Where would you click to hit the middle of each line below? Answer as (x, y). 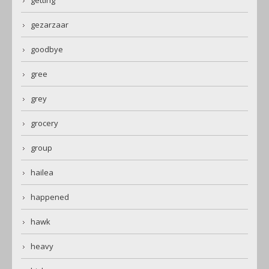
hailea (42, 172)
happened (50, 197)
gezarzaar (50, 24)
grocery (44, 123)
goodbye (47, 49)
